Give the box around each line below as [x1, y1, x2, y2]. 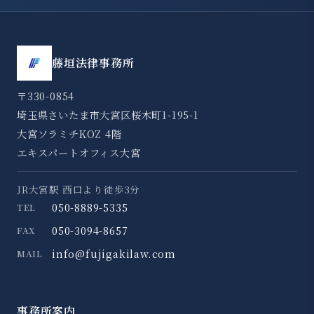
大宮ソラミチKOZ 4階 [17, 125, 122, 141]
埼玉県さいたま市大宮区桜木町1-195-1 [17, 107, 199, 122]
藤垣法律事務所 [52, 54, 135, 71]
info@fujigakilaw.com [52, 245, 176, 261]
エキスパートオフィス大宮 [17, 144, 141, 160]
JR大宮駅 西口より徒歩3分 [17, 182, 141, 196]
